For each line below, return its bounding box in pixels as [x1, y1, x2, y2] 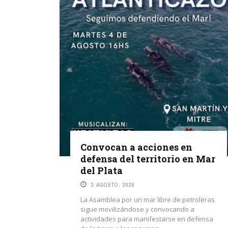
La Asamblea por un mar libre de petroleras [80, 195, 215, 204]
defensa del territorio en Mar [80, 153, 215, 165]
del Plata [80, 164, 123, 177]
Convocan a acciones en [80, 141, 192, 153]
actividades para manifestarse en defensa [80, 214, 213, 223]
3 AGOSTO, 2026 [91, 181, 135, 188]
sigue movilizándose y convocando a [80, 205, 194, 214]
